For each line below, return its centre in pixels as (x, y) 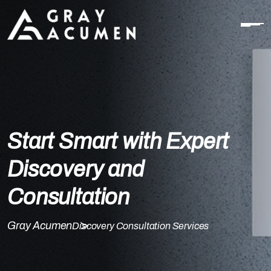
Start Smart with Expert (118, 142)
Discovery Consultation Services (141, 226)
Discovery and (76, 169)
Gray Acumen (40, 226)
